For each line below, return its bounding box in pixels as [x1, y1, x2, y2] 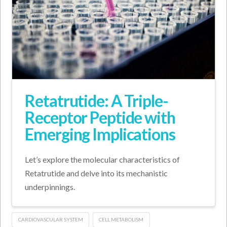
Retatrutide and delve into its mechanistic [25, 168, 168, 178]
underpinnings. [25, 181, 75, 192]
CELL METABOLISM [99, 216, 144, 223]
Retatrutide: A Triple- [25, 90, 168, 110]
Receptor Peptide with [25, 107, 175, 127]
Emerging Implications [25, 124, 175, 144]
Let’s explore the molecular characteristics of [25, 154, 180, 164]
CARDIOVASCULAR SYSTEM [18, 216, 83, 223]
